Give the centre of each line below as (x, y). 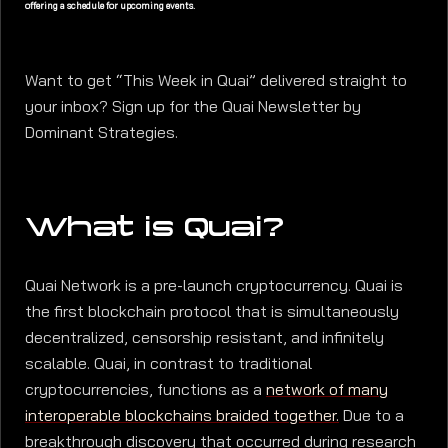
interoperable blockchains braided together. (182, 416)
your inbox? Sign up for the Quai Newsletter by (193, 106)
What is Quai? (155, 226)
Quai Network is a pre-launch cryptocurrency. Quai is (214, 286)
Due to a (371, 416)
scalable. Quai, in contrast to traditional (168, 364)
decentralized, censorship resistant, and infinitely (204, 338)
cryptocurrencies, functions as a (145, 390)
